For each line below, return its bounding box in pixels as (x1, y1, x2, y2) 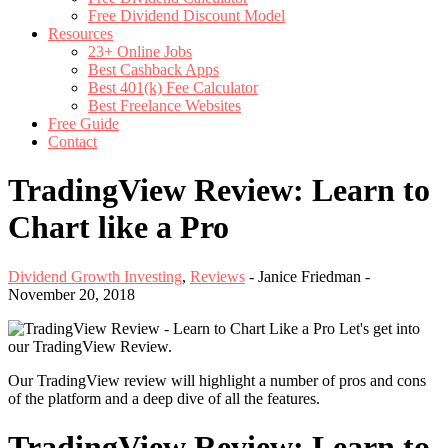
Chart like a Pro (8, 209, 229, 246)
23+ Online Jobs (88, 42, 192, 60)
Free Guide (48, 114, 119, 132)
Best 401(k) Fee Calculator (88, 78, 258, 96)
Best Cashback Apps (88, 60, 219, 78)
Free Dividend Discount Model (88, 6, 285, 24)
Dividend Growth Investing (8, 267, 182, 285)
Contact (48, 132, 97, 150)
